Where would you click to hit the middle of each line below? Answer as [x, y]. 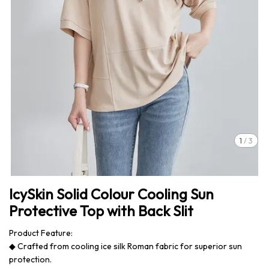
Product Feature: [41, 233]
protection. [30, 259]
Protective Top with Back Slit [101, 211]
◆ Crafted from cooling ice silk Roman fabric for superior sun [125, 246]
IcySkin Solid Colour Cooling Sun [111, 194]
